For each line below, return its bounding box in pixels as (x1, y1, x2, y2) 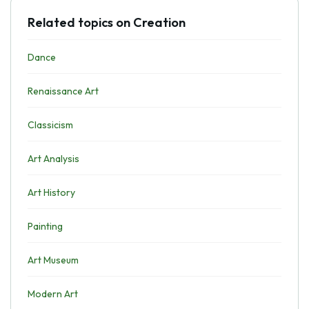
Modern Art (28, 288, 78, 300)
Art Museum (28, 254, 79, 266)
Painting (28, 220, 63, 232)
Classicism (28, 119, 73, 131)
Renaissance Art (28, 85, 99, 97)
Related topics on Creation (28, 14, 186, 30)
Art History (28, 186, 75, 199)
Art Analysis (28, 152, 79, 165)
